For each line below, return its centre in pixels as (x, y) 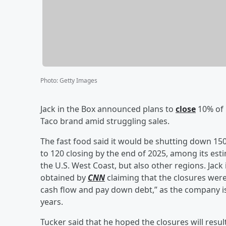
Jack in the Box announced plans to (108, 109)
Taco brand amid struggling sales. (105, 121)
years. (52, 202)
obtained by (64, 177)
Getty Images (78, 80)
